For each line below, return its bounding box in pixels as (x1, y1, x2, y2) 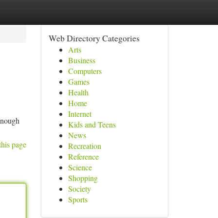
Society (68, 183, 91, 194)
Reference (68, 151, 99, 162)
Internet (68, 109, 91, 119)
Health (68, 87, 89, 97)
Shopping (68, 173, 98, 183)
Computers (68, 66, 102, 76)
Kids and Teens (68, 119, 116, 129)
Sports (68, 194, 88, 204)
